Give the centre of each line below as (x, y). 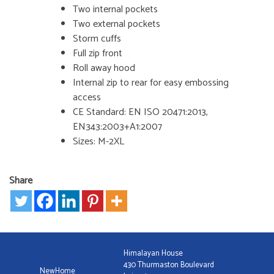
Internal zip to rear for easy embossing (151, 83)
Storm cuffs (97, 39)
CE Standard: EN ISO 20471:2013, (140, 113)
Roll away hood (104, 68)
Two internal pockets (115, 10)
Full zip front (98, 54)
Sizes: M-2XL (98, 142)
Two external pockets (117, 24)
